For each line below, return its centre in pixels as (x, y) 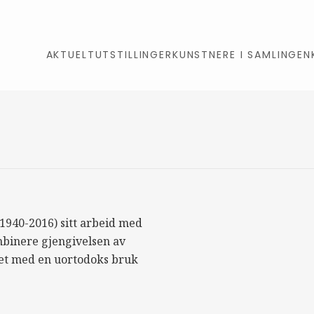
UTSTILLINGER (134, 55)
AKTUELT (70, 55)
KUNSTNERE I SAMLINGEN (242, 55)
